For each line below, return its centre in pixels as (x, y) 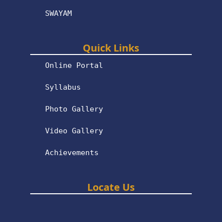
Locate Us (111, 187)
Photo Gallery (74, 109)
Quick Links (111, 48)
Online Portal (74, 65)
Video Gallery (74, 131)
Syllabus (63, 87)
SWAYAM (59, 13)
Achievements (72, 152)
